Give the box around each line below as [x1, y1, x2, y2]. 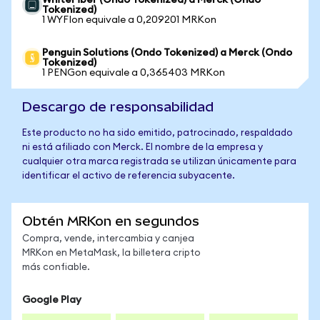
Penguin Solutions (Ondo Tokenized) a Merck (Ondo [42, 48, 292, 58]
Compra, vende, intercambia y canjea [22, 234, 194, 244]
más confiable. [22, 263, 90, 272]
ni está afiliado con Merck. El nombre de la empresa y [22, 143, 263, 152]
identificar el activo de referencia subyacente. [22, 171, 235, 181]
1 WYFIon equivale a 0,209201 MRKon [42, 15, 216, 25]
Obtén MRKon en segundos [22, 214, 199, 229]
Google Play [22, 295, 81, 305]
